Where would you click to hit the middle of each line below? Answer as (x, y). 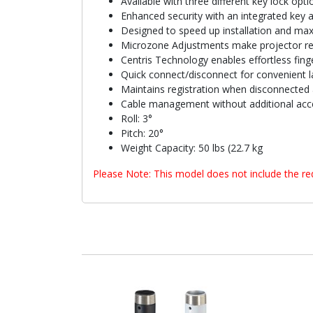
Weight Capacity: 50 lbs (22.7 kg (192, 147)
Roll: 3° (137, 118)
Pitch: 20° (142, 133)
